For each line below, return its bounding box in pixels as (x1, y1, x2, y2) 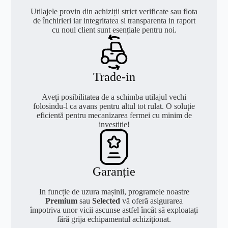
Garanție (93, 164, 135, 178)
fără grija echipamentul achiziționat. (57, 215, 171, 224)
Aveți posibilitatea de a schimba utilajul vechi (42, 92, 186, 101)
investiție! (98, 120, 130, 129)
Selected (92, 196, 120, 206)
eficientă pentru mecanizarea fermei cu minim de (36, 110, 192, 120)
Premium (45, 196, 77, 206)
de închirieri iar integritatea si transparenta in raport (33, 16, 195, 25)
